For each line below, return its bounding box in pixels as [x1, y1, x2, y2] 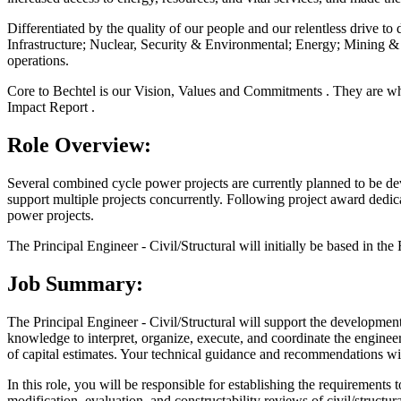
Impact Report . [7, 99, 98, 115]
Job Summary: [7, 272, 143, 296]
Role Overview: [7, 133, 151, 158]
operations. [7, 53, 73, 69]
